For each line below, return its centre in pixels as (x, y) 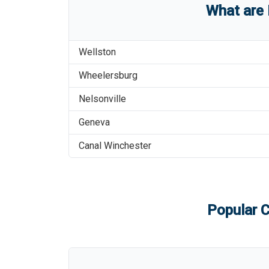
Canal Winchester (115, 146)
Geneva (94, 122)
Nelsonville (102, 99)
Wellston (97, 52)
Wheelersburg (108, 75)
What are (236, 11)
